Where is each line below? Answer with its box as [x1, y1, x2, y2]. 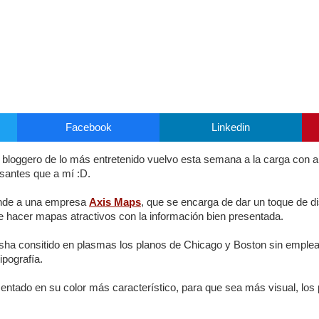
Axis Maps [89, 196, 141, 208]
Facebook [65, 121, 112, 133]
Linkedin [211, 121, 250, 133]
